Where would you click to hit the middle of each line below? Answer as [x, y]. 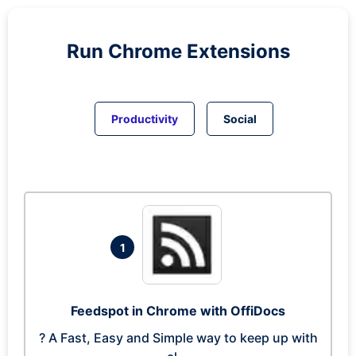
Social [240, 119]
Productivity [145, 119]
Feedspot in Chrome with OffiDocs [178, 311]
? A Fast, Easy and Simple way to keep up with [178, 338]
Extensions [238, 51]
